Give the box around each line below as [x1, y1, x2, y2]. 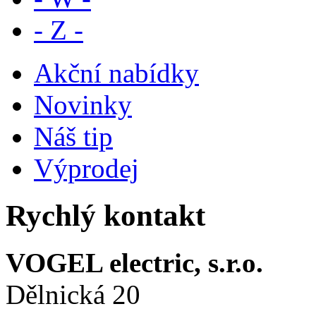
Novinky [34, 90, 132, 121]
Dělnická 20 [6, 279, 140, 310]
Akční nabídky [34, 58, 199, 89]
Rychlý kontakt [6, 198, 205, 232]
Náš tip [34, 121, 113, 152]
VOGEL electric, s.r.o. [6, 247, 263, 278]
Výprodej [34, 153, 139, 184]
